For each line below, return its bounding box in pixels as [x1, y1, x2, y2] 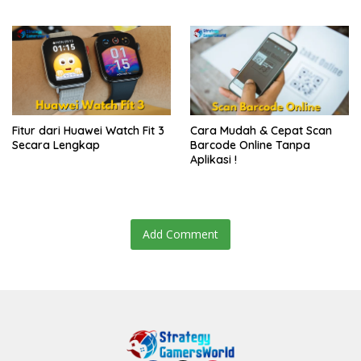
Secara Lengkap [12, 138, 103, 153]
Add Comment [143, 226, 218, 243]
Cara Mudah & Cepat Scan [190, 123, 332, 139]
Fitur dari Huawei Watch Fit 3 [12, 123, 164, 139]
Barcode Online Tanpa [190, 138, 310, 153]
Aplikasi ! [190, 152, 237, 168]
